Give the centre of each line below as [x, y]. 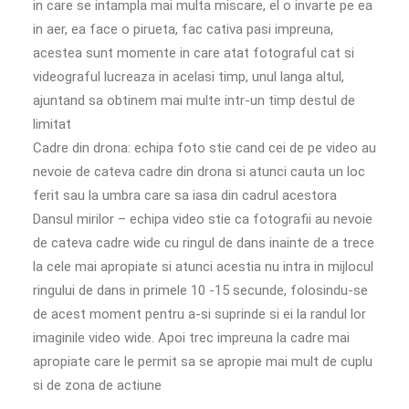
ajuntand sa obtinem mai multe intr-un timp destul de [194, 100]
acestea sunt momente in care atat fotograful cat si [194, 52]
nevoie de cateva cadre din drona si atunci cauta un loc [199, 171]
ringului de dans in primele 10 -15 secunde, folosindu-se [200, 290]
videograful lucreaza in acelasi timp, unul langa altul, [189, 76]
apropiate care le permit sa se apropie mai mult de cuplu [203, 361]
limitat [52, 124]
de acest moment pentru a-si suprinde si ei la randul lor [199, 314]
